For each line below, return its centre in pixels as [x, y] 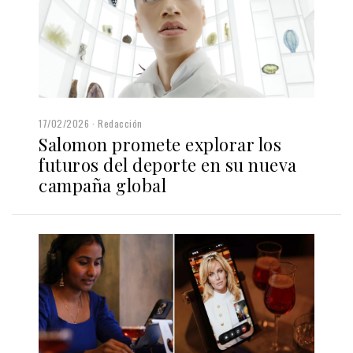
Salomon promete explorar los [160, 145]
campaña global [102, 186]
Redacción [120, 124]
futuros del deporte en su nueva [168, 165]
